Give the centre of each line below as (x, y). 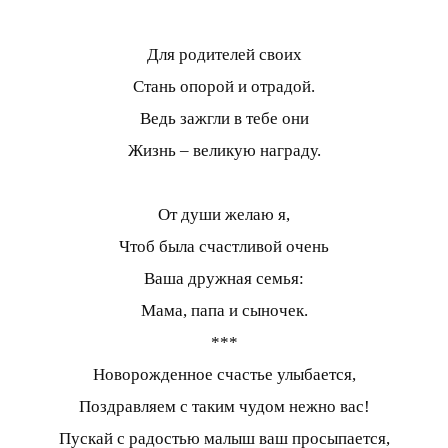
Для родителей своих (224, 55)
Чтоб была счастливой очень (224, 247)
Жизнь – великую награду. (224, 151)
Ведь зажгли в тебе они (224, 119)
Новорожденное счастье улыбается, (224, 375)
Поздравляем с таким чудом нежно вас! (224, 407)
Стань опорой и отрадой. (224, 87)
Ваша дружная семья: (224, 279)
